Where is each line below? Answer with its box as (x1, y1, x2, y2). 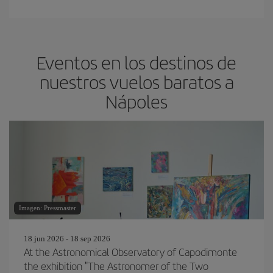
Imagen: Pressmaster (19, 204, 76, 211)
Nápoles (105, 88, 168, 114)
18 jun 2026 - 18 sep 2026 (24, 234, 110, 243)
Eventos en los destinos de (37, 49, 236, 75)
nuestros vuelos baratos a (39, 69, 234, 94)
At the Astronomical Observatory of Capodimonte (24, 244, 237, 259)
